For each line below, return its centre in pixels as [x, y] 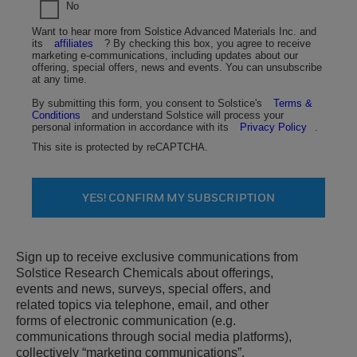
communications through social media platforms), [154, 337]
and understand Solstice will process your [186, 116]
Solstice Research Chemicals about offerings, [145, 273]
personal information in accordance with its [132, 127]
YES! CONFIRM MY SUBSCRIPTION [178, 198]
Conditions [56, 116]
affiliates [75, 44]
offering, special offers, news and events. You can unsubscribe [177, 68]
